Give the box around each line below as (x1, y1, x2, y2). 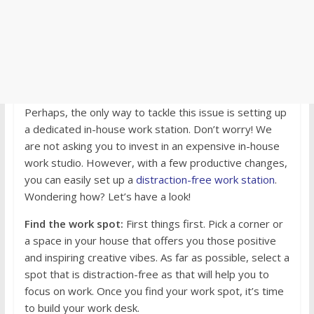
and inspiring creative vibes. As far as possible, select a (24, 250, 289, 265)
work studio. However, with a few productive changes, (24, 156, 287, 170)
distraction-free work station (135, 172, 275, 187)
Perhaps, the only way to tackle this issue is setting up (24, 105, 287, 120)
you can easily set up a (24, 172, 136, 187)
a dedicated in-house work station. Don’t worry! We (24, 122, 272, 137)
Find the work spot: (24, 217, 123, 231)
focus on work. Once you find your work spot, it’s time (24, 284, 284, 299)
